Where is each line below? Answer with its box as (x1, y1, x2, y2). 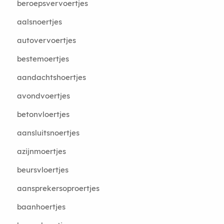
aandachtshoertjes (16, 72, 86, 82)
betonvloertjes (16, 109, 69, 119)
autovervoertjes (16, 35, 76, 45)
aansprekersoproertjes (16, 183, 99, 193)
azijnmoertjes (16, 146, 66, 156)
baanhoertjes (16, 202, 65, 211)
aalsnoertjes (16, 17, 62, 26)
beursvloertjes (16, 165, 68, 174)
